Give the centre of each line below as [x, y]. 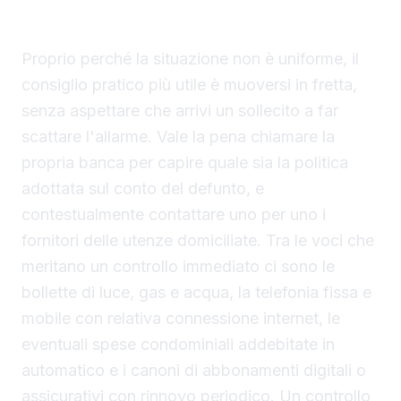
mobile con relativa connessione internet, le [181, 319]
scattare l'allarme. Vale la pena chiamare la [178, 137]
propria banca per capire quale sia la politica [185, 163]
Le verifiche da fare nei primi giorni [149, 26]
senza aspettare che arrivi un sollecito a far [180, 111]
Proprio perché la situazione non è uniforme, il [190, 59]
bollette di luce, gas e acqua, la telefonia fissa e [196, 293]
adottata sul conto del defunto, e [143, 189]
